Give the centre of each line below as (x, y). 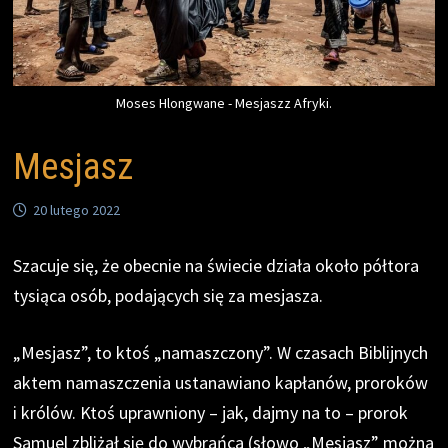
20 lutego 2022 (77, 209)
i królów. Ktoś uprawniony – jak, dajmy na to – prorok (211, 412)
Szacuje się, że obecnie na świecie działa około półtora (216, 265)
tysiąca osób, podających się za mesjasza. (168, 295)
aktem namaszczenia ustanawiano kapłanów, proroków (221, 382)
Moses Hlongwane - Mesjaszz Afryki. (223, 102)
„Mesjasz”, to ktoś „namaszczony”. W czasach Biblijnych (221, 352)
